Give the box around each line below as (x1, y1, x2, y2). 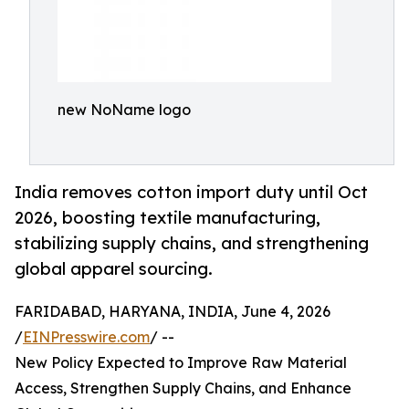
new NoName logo (58, 100, 191, 119)
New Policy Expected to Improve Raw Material (15, 353, 347, 372)
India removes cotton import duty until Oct (15, 182, 368, 203)
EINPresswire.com (23, 328, 150, 347)
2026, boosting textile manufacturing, (15, 207, 320, 228)
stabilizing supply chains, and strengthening (15, 233, 369, 254)
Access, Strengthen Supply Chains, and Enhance (15, 379, 351, 398)
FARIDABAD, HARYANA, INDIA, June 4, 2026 (15, 302, 330, 321)
